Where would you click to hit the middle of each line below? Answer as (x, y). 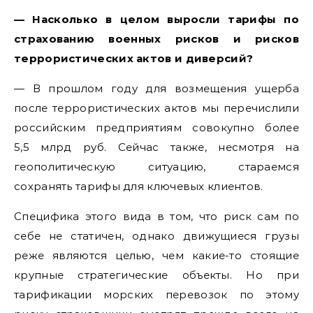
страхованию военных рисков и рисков (156, 38)
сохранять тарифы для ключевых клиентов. (139, 186)
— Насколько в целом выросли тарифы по (156, 19)
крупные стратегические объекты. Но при (156, 275)
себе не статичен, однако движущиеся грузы (156, 235)
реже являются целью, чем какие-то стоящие (156, 255)
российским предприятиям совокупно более (156, 127)
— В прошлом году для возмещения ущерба (156, 88)
